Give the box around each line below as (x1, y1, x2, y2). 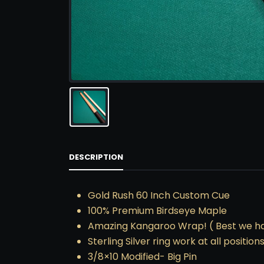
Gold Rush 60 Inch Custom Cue (88, 188, 230, 202)
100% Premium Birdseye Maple (88, 203, 227, 217)
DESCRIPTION (69, 151, 123, 163)
